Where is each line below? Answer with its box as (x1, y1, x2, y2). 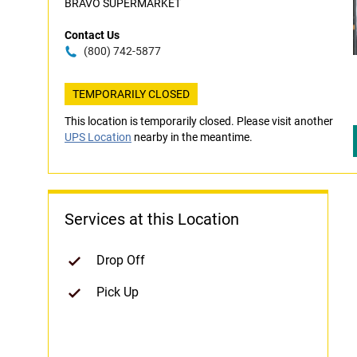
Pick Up (96, 284, 139, 300)
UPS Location (65, 131, 131, 143)
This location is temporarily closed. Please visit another (65, 115, 333, 127)
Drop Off (96, 253, 145, 268)
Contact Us (65, 29, 120, 41)
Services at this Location (65, 210, 239, 229)
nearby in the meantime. (131, 131, 253, 143)
